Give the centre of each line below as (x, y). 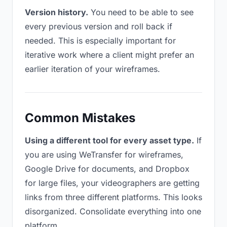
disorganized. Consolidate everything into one (113, 211)
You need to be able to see (141, 12)
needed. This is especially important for (100, 41)
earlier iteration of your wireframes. (92, 69)
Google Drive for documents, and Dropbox (107, 169)
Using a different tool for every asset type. (109, 140)
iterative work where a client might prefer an (109, 55)
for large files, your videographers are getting (112, 183)
